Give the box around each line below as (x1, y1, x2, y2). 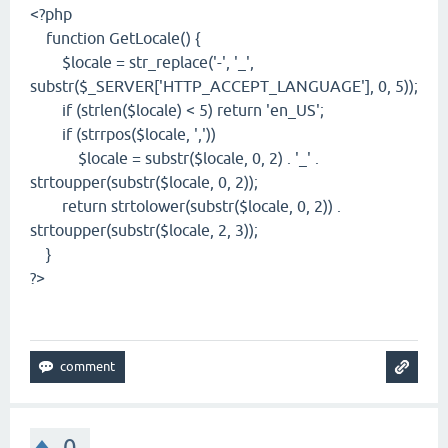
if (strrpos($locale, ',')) (30, 125, 216, 144)
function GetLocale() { (30, 29, 200, 48)
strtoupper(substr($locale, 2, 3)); (30, 221, 258, 240)
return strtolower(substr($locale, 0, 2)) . (30, 197, 341, 216)
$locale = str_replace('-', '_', (30, 53, 254, 72)
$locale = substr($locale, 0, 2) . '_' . (30, 149, 319, 168)
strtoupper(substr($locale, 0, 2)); (30, 173, 258, 192)
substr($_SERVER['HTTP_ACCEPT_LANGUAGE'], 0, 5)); (30, 77, 418, 96)
